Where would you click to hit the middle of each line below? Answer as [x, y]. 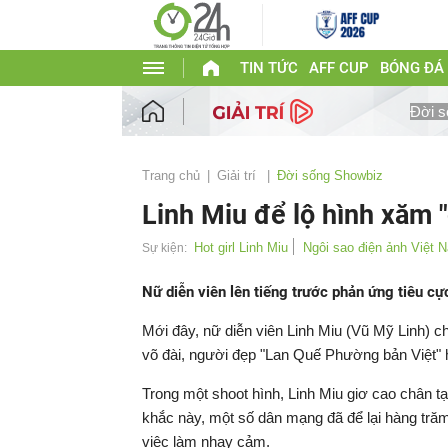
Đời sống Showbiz [330, 175]
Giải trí [238, 175]
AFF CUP [338, 68]
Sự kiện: [164, 248]
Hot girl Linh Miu [241, 247]
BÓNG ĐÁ [411, 68]
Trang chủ [171, 175]
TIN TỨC [268, 68]
